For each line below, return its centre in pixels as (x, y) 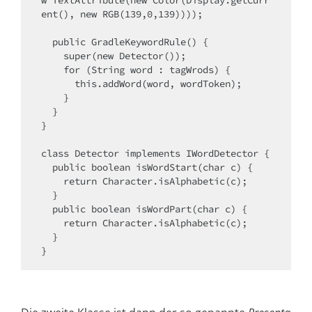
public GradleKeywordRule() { (47, 42)
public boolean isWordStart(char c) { (47, 167)
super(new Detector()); (52, 56)
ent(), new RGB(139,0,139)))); (122, 14)
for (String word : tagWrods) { (52, 70)
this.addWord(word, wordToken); (58, 84)
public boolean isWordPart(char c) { (47, 209)
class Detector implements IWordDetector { (155, 154)
